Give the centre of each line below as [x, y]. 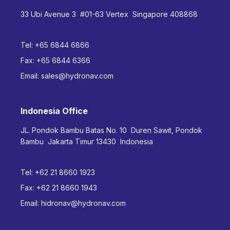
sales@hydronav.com [77, 75]
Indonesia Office [54, 111]
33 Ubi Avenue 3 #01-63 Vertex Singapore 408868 [109, 14]
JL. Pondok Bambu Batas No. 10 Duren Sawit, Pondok [111, 130]
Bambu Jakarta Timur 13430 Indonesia [87, 141]
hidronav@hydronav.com [83, 203]
